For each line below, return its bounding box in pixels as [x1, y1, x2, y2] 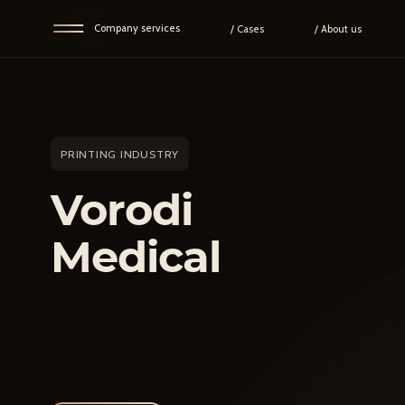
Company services [93, 22, 180, 35]
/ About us [314, 22, 362, 35]
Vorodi [50, 184, 193, 237]
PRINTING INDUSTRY [61, 146, 180, 161]
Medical [50, 231, 221, 284]
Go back [71, 20, 107, 33]
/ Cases [230, 22, 264, 35]
